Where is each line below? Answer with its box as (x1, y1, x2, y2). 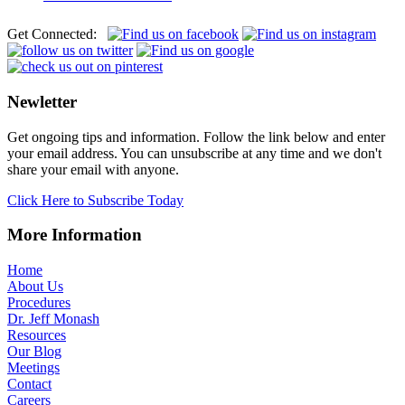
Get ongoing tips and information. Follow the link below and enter (7, 128, 385, 145)
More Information (7, 225, 142, 245)
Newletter (7, 91, 77, 111)
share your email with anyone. (7, 161, 179, 177)
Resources (7, 327, 66, 344)
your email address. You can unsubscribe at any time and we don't (7, 145, 381, 161)
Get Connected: (7, 26, 108, 42)
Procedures (7, 295, 71, 311)
